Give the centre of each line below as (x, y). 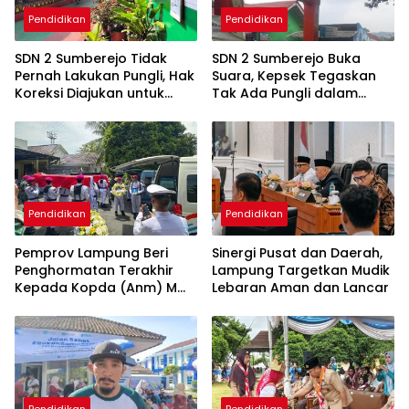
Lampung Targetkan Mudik (301, 271)
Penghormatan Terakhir (94, 271)
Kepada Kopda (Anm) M (96, 288)
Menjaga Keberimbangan (99, 110)
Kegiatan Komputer (277, 110)
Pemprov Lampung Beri (91, 253)
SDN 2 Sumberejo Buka (286, 58)
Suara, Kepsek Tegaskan (294, 75)
